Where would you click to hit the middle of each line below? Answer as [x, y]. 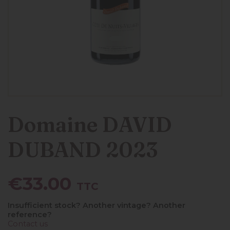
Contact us [28, 224]
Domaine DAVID [90, 124]
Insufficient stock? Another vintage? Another [97, 205]
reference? [30, 215]
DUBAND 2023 [83, 150]
